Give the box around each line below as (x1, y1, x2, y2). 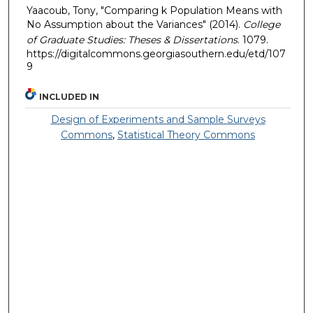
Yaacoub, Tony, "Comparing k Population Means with (26, 3, 282, 17)
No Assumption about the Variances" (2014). (26, 17, 243, 31)
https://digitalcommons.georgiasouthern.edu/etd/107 (26, 47, 286, 60)
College (242, 17, 280, 31)
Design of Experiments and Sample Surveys (50, 113, 265, 126)
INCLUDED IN (39, 92, 100, 103)
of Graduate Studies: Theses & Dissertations (26, 33, 238, 46)
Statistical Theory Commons (117, 129, 256, 142)
